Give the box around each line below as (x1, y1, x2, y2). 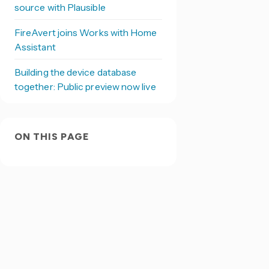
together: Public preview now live (14, 80, 156, 92)
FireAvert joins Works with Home (14, 26, 157, 38)
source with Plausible (14, 1, 106, 13)
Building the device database (14, 66, 137, 78)
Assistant (14, 41, 56, 53)
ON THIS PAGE (14, 131, 89, 142)
